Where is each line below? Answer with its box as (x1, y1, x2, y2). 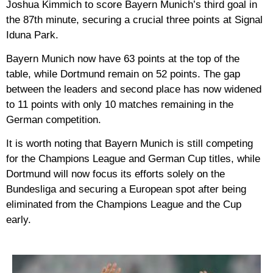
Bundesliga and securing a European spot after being (6, 183, 246, 196)
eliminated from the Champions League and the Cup (6, 199, 241, 211)
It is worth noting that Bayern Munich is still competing (6, 138, 253, 150)
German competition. (6, 113, 101, 126)
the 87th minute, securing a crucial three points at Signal (6, 13, 263, 26)
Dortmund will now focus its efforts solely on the (6, 168, 225, 180)
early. (6, 214, 31, 226)
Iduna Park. (6, 29, 58, 41)
